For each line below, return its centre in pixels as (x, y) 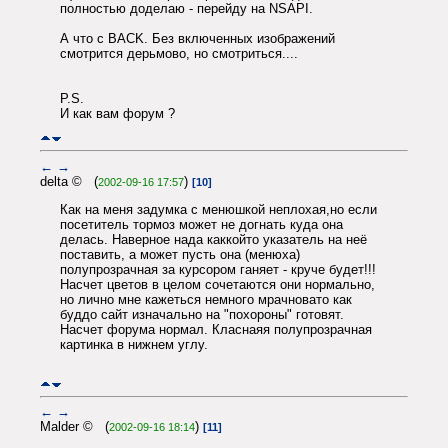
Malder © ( (74, 427)
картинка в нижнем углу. (134, 344)
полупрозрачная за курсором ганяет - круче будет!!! (218, 269)
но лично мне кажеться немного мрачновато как (206, 299)
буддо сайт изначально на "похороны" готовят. (202, 314)
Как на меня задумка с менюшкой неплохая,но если (218, 209)
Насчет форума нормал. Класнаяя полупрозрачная (216, 329)
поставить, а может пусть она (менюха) (180, 254)
